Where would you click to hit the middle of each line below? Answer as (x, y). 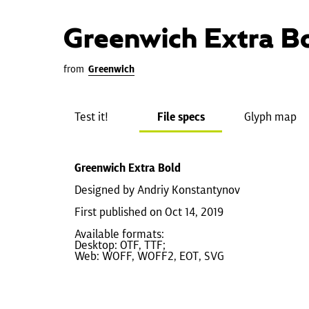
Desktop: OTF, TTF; (120, 245)
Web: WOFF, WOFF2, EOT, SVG (149, 256)
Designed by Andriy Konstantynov (157, 190)
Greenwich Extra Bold (128, 168)
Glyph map (270, 117)
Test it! (91, 117)
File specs (181, 117)
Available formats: (119, 234)
